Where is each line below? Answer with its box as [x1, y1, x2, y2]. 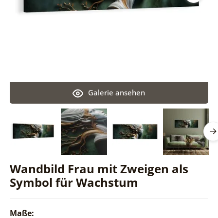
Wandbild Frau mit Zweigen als [9, 160, 188, 177]
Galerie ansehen [88, 87, 145, 97]
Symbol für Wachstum [9, 174, 138, 190]
